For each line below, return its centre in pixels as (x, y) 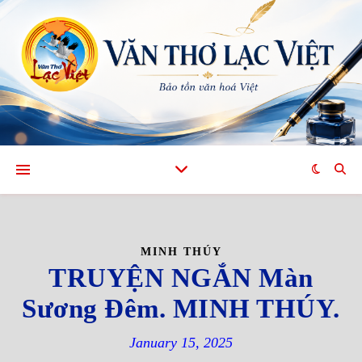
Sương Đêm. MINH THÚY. (181, 309)
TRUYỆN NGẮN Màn (181, 278)
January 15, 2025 (181, 343)
